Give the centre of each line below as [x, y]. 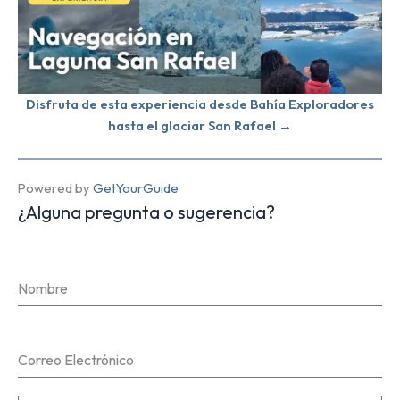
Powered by [55, 187]
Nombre [43, 288]
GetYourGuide [136, 187]
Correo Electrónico [76, 359]
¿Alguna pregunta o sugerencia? [146, 212]
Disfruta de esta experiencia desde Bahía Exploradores [200, 104]
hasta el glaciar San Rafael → [200, 126]
